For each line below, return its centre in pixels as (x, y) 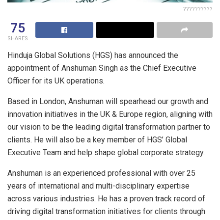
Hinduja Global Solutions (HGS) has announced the (93, 55)
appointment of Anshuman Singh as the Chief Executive (102, 68)
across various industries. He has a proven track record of (106, 198)
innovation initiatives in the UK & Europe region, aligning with (110, 114)
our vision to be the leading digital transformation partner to (109, 127)
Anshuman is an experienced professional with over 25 (101, 173)
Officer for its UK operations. (56, 81)
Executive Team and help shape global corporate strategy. (106, 152)
